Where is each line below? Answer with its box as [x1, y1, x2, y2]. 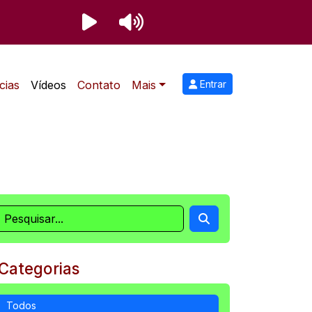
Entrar [197, 78, 226, 90]
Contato [77, 78, 121, 92]
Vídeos [31, 78, 67, 92]
